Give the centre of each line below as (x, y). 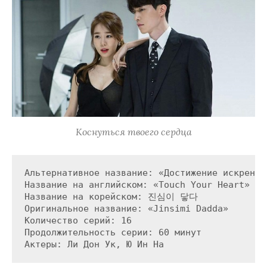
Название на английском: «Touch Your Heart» (137, 185)
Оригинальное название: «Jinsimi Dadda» (126, 209)
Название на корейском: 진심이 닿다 (111, 197)
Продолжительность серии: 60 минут (113, 233)
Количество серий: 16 (78, 221)
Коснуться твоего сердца (133, 132)
